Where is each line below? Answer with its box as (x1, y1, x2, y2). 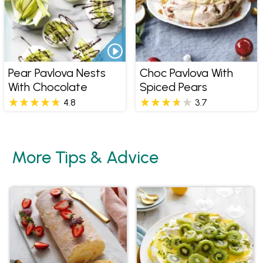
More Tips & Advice (12, 147, 159, 168)
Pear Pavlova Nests (8, 66, 106, 80)
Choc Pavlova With (139, 66, 233, 80)
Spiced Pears (139, 80, 207, 95)
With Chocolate (8, 80, 87, 95)
